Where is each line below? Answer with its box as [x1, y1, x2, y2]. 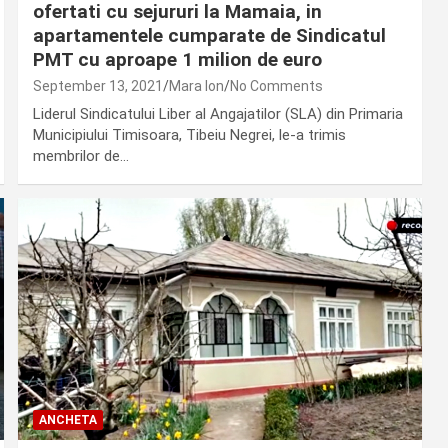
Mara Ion [168, 77, 224, 94]
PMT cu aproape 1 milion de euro [32, 47, 322, 71]
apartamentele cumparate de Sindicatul [32, 23, 386, 47]
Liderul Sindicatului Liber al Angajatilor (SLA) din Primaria [32, 104, 403, 123]
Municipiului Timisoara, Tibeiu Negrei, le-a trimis [32, 125, 346, 144]
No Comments [229, 77, 323, 94]
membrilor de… [32, 146, 129, 165]
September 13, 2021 [32, 77, 163, 94]
